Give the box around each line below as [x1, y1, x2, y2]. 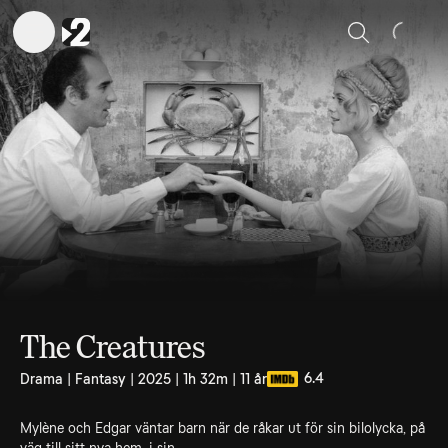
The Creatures [20, 328, 205, 366]
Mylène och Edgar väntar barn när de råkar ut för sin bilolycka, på [20, 420, 425, 436]
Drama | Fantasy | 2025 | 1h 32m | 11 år [20, 371, 267, 387]
